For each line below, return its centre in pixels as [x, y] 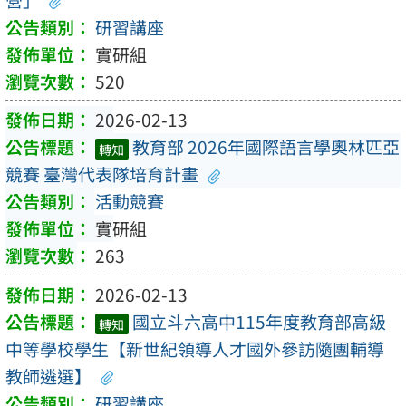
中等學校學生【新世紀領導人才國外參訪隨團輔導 [195, 348]
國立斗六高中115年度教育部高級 [259, 321]
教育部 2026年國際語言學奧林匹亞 [266, 147]
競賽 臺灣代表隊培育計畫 [102, 174]
